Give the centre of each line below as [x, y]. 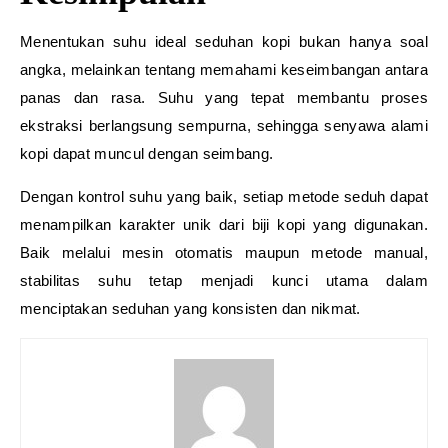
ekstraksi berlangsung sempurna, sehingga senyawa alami [224, 125]
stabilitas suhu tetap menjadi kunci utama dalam [224, 280]
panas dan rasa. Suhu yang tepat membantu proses [224, 97]
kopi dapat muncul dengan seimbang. [147, 153]
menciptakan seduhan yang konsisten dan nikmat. [190, 308]
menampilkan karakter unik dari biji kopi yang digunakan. [224, 224]
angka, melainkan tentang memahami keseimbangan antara [224, 69]
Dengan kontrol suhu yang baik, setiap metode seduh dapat [224, 196]
